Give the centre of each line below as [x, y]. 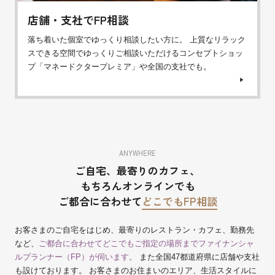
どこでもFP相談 [179, 201]
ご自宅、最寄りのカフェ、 [137, 170]
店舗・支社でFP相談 [78, 19]
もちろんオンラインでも [137, 185]
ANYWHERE [137, 153]
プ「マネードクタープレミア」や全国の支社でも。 [119, 66]
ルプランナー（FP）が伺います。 [77, 257]
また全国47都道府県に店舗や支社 [199, 257]
